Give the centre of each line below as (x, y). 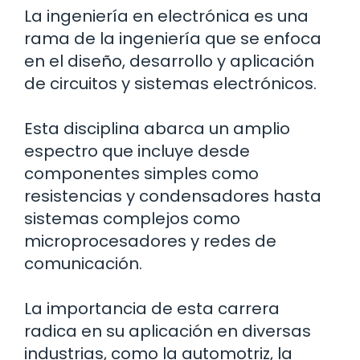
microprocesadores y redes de (150, 241)
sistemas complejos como (132, 219)
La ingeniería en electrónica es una (166, 16)
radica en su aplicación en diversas (168, 331)
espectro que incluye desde (137, 151)
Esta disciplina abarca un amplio (157, 129)
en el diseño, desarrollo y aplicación (169, 61)
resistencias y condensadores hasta (173, 196)
